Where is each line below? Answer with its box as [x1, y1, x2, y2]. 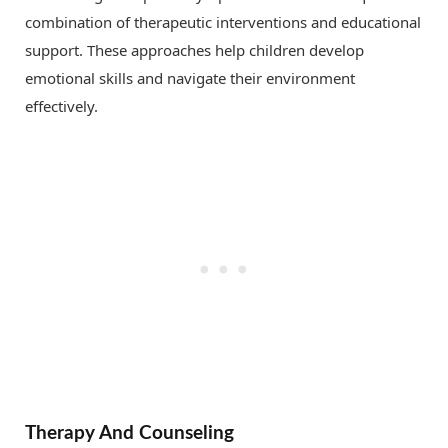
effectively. [25, 96, 98, 117]
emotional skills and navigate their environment [25, 68, 355, 89]
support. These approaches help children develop [25, 40, 364, 61]
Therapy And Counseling [25, 423, 234, 444]
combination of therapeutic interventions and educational [25, 12, 421, 33]
